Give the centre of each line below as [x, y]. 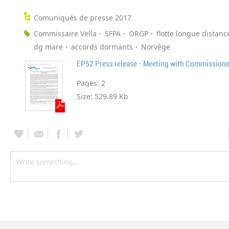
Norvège [156, 47]
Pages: [89, 83]
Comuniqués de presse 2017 [83, 17]
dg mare [48, 47]
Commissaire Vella [65, 33]
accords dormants [102, 47]
